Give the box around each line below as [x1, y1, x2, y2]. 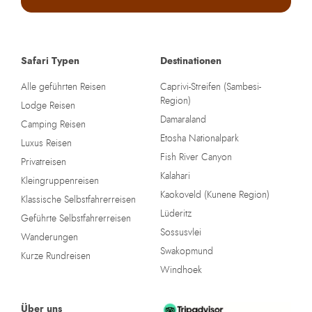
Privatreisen [21, 157, 66, 167]
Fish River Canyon [159, 152, 232, 162]
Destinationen [159, 56, 221, 66]
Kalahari [159, 171, 190, 181]
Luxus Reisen [21, 138, 72, 148]
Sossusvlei [159, 227, 201, 237]
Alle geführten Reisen [21, 81, 106, 92]
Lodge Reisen [21, 100, 75, 111]
